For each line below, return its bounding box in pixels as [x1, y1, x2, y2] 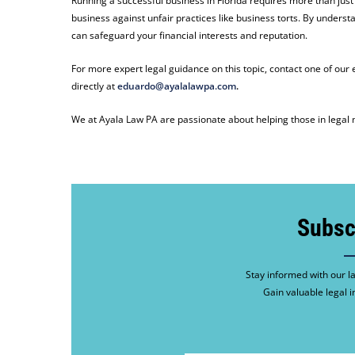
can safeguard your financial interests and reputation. [71, 29, 311, 43]
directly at [71, 79, 118, 94]
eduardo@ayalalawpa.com [117, 79, 237, 94]
